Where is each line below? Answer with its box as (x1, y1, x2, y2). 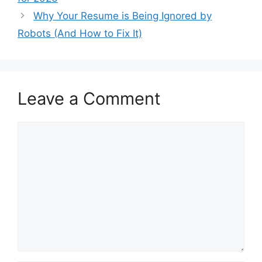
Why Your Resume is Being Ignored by (33, 9, 212, 22)
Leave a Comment (18, 88, 161, 109)
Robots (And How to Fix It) (18, 27, 142, 39)
